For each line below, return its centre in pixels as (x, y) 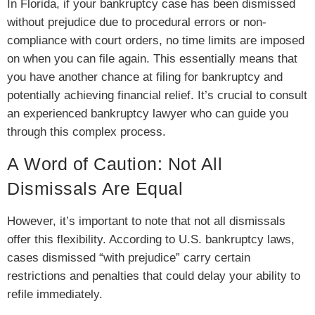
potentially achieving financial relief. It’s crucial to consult (157, 96)
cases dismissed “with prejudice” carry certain (129, 257)
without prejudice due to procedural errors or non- (137, 22)
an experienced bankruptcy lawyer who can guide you (148, 114)
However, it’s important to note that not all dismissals (146, 221)
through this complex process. (86, 132)
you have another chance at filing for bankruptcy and (145, 77)
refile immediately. (55, 294)
